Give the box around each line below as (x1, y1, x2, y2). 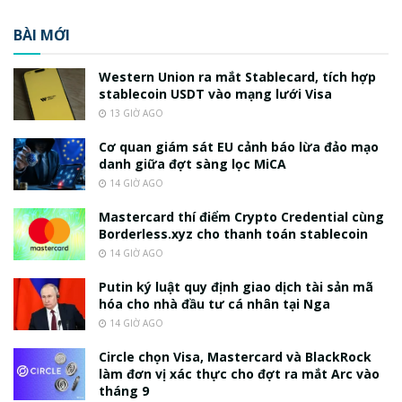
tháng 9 (99, 382, 149, 400)
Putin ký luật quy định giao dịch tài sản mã (99, 278, 373, 296)
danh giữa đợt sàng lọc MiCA (99, 155, 286, 173)
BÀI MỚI (13, 25, 70, 46)
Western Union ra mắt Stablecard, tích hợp (99, 68, 376, 86)
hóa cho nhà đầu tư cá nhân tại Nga (99, 295, 330, 313)
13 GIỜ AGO (107, 107, 163, 120)
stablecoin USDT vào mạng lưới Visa (99, 85, 332, 103)
